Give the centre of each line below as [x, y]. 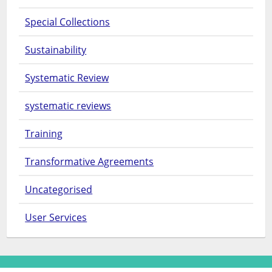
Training [44, 134]
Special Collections [68, 22]
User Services [56, 218]
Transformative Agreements [90, 162]
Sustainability [56, 50]
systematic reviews [68, 106]
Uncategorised [59, 190]
